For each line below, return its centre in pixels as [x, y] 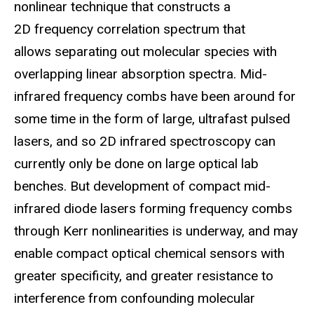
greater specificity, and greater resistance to [144, 275]
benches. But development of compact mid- [142, 186]
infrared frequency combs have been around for [155, 96]
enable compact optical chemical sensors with [149, 253]
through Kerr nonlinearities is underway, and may [156, 231]
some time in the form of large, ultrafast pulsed [152, 118]
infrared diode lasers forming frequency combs [153, 208]
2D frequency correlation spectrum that [130, 29]
